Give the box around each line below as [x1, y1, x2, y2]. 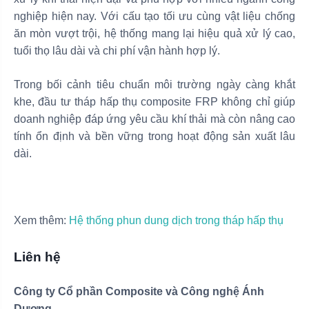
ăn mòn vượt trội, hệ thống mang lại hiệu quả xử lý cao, [14, 27, 295, 39]
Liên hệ [14, 249, 61, 264]
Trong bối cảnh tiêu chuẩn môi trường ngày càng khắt [14, 78, 295, 90]
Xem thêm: [14, 214, 69, 226]
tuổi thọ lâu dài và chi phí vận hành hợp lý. [14, 44, 220, 57]
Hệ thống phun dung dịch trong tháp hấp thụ [69, 214, 283, 226]
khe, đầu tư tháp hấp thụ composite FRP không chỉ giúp [14, 95, 295, 108]
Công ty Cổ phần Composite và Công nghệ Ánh [14, 285, 264, 297]
